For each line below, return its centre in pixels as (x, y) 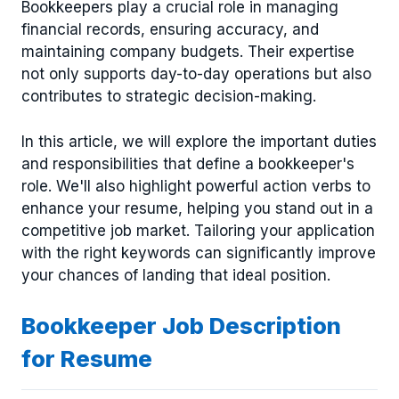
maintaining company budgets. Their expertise (188, 52)
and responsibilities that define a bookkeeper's (188, 163)
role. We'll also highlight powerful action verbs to (196, 186)
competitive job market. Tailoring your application (198, 230)
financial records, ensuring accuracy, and (170, 29)
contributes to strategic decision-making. (169, 96)
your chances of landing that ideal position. (176, 275)
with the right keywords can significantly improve (199, 252)
